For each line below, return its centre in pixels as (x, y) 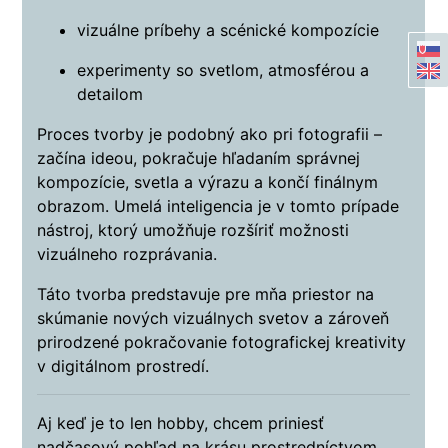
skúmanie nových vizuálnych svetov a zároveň (213, 318)
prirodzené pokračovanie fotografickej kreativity (222, 342)
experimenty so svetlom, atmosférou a (223, 70)
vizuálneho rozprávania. (127, 254)
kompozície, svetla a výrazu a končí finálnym (208, 182)
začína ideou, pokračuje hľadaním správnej (199, 158)
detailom (110, 94)
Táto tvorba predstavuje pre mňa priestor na (206, 294)
